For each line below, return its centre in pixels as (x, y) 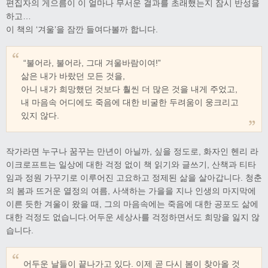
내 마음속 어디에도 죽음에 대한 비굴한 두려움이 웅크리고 (130, 102)
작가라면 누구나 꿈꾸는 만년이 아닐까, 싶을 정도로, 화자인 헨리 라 (132, 151)
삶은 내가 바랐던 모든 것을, (73, 76)
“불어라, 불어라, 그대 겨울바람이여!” (91, 63)
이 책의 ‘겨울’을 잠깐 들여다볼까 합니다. (82, 29)
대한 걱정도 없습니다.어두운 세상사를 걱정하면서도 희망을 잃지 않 (133, 217)
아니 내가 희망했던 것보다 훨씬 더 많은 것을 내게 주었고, (129, 89)
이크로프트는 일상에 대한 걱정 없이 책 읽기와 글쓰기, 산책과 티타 (131, 164)
